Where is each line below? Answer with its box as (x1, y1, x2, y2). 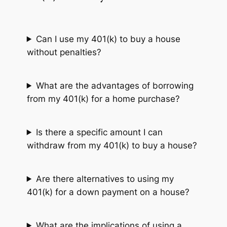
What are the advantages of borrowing (35, 80, 194, 91)
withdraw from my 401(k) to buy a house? (26, 140, 197, 150)
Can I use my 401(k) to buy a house (35, 33, 180, 44)
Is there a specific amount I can (35, 127, 163, 137)
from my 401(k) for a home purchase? (26, 93, 180, 104)
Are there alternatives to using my (35, 173, 174, 184)
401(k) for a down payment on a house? (26, 186, 190, 197)
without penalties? (26, 47, 101, 57)
